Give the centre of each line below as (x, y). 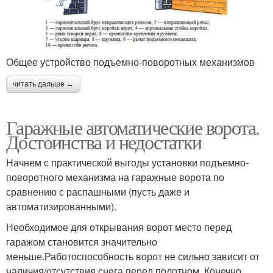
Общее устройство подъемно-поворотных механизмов (130, 62)
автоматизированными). (61, 207)
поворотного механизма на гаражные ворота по (115, 177)
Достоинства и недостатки (104, 142)
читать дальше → (43, 84)
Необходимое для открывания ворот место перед (119, 227)
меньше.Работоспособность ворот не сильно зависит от (133, 257)
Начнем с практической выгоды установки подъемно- (127, 163)
